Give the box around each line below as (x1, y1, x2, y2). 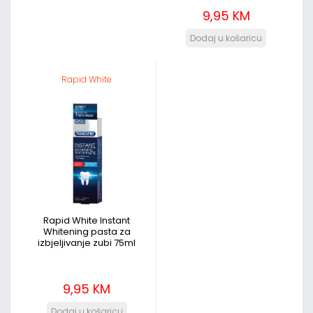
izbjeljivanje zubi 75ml (38, 236, 136, 249)
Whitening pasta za (43, 225, 131, 238)
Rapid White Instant (43, 214, 130, 227)
